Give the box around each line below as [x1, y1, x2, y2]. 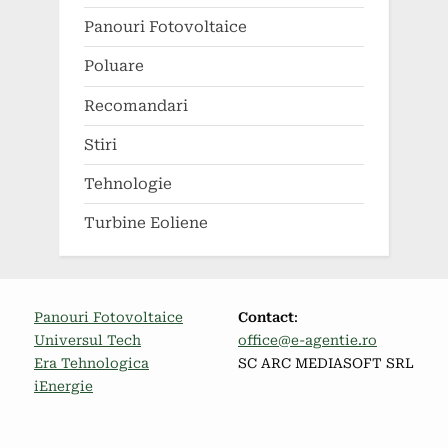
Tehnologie [84, 174, 172, 193]
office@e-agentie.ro [238, 332, 377, 349]
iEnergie [34, 378, 93, 395]
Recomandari [84, 96, 188, 115]
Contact [238, 309, 294, 326]
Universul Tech [34, 332, 141, 349]
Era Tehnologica [34, 355, 149, 372]
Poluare [84, 57, 144, 76]
